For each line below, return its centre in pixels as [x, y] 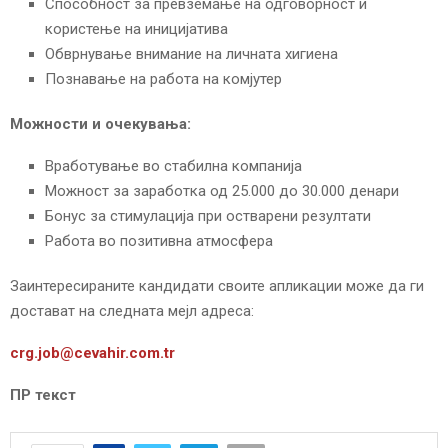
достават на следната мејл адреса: [132, 311]
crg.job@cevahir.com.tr [92, 353]
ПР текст [43, 395]
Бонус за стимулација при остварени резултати [208, 216]
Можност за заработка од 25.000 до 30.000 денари [222, 191]
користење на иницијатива [136, 29]
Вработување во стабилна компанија [173, 166]
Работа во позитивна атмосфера [159, 241]
